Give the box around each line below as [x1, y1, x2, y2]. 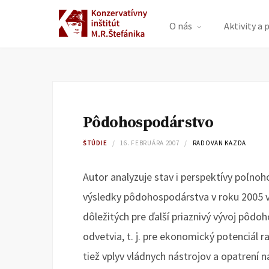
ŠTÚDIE [83, 139, 107, 147]
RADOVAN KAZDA [192, 139, 247, 147]
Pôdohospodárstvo [83, 113, 213, 132]
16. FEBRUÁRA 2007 [120, 139, 180, 147]
